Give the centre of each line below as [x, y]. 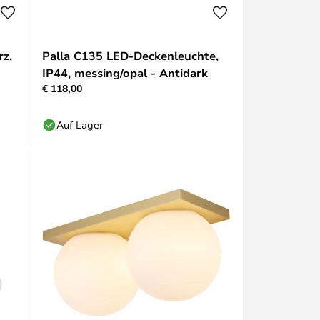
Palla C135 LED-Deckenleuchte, [130, 56]
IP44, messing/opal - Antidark [125, 73]
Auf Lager [80, 125]
